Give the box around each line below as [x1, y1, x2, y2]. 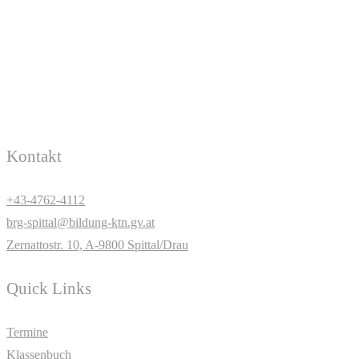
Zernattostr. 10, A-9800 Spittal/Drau [6, 237, 188, 252]
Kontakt [6, 146, 62, 166]
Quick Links [6, 278, 91, 298]
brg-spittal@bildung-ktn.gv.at [6, 215, 155, 229]
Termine [6, 325, 48, 339]
